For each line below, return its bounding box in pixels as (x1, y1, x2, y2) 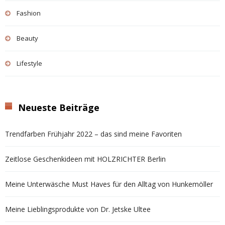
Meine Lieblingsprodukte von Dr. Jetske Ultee (5, 204, 151, 214)
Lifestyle (17, 58, 42, 68)
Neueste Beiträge (18, 101, 99, 114)
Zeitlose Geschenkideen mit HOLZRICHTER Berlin (5, 154, 166, 164)
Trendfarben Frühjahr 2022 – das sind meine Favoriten (5, 129, 182, 139)
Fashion (17, 8, 41, 18)
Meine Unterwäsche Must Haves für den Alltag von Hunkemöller (5, 179, 213, 189)
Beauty (17, 33, 38, 43)
